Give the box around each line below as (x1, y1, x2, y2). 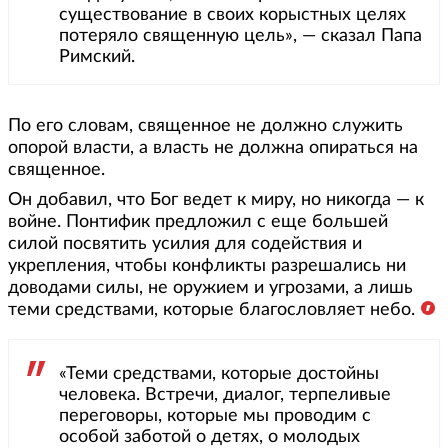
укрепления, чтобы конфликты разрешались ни (8, 257, 406, 276)
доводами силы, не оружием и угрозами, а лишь (8, 279, 413, 298)
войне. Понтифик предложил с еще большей (8, 213, 388, 232)
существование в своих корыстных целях (59, 6, 406, 25)
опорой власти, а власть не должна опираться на (8, 139, 418, 158)
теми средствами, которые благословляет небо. (8, 301, 415, 320)
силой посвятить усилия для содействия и (8, 235, 362, 254)
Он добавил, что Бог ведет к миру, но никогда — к (8, 191, 424, 210)
